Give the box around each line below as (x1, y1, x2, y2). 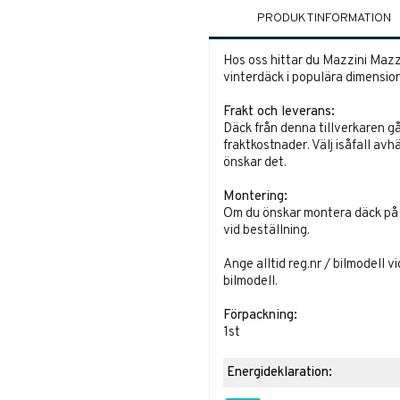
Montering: (222, 188, 287, 206)
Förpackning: (222, 307, 297, 325)
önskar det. (222, 154, 287, 172)
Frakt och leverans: (222, 104, 335, 121)
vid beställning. (222, 222, 310, 240)
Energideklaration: (223, 364, 332, 382)
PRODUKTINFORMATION (256, 11, 391, 27)
